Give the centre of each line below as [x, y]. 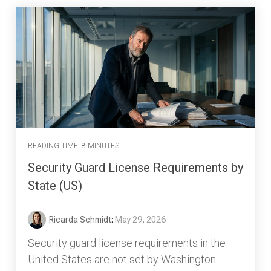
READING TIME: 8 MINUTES [73, 145]
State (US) [55, 186]
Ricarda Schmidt [80, 220]
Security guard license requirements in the [127, 243]
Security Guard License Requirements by [135, 168]
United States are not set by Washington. [123, 260]
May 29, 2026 [140, 220]
